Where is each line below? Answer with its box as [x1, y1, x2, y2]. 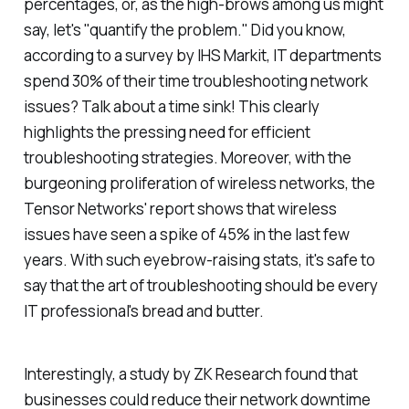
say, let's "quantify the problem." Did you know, [23, 19, 346, 41]
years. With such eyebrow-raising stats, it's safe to [23, 249, 375, 271]
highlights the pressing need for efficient [23, 121, 310, 143]
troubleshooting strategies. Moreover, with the [23, 147, 351, 169]
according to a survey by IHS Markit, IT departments [23, 45, 382, 67]
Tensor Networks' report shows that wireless [23, 198, 337, 220]
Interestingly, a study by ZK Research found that [23, 363, 358, 385]
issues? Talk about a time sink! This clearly [23, 96, 320, 118]
